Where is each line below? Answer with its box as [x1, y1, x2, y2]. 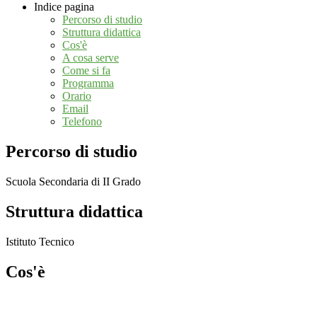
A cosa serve [62, 52, 119, 64]
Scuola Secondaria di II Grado [6, 175, 141, 188]
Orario [62, 90, 91, 103]
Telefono [62, 115, 102, 128]
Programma [62, 77, 114, 90]
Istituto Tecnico [6, 235, 74, 248]
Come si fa [62, 64, 110, 77]
